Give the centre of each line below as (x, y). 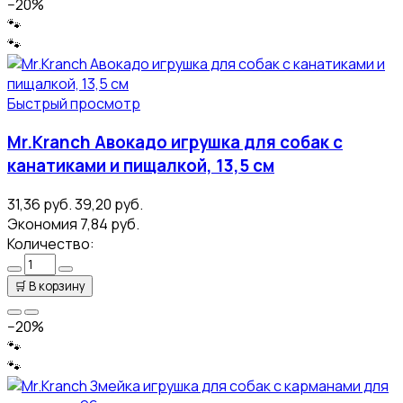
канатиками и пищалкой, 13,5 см (141, 166)
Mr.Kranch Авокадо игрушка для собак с (175, 143)
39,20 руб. (109, 204)
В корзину (57, 286)
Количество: (51, 243)
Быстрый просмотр (74, 104)
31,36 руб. (40, 204)
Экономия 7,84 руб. (73, 224)
